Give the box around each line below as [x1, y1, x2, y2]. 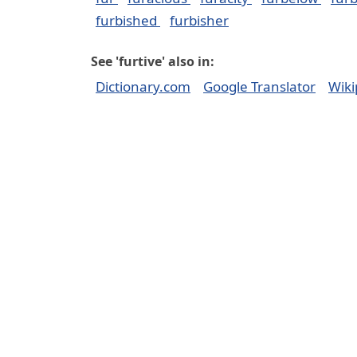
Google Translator [203, 77, 316, 96]
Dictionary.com [96, 77, 190, 96]
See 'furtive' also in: [91, 53, 214, 70]
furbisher [170, 11, 229, 29]
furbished [96, 11, 160, 29]
